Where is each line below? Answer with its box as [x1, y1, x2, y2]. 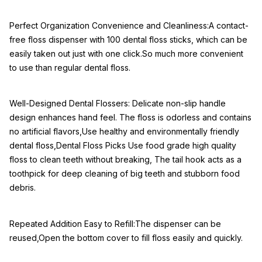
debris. [9, 182, 36, 193]
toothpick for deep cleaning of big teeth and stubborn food [9, 168, 240, 179]
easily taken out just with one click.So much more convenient [9, 48, 243, 58]
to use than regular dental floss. [9, 62, 130, 73]
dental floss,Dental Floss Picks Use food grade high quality [9, 140, 236, 151]
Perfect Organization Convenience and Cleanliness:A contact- [9, 20, 249, 30]
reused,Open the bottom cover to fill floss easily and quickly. [9, 233, 243, 243]
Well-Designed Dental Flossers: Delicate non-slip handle [9, 98, 226, 109]
